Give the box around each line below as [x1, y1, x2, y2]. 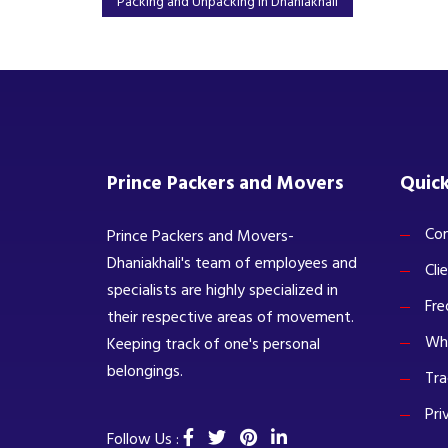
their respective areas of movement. [107, 303, 354, 330]
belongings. [107, 357, 183, 384]
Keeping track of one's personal [107, 330, 320, 357]
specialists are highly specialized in [107, 276, 338, 303]
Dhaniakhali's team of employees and [107, 249, 357, 276]
